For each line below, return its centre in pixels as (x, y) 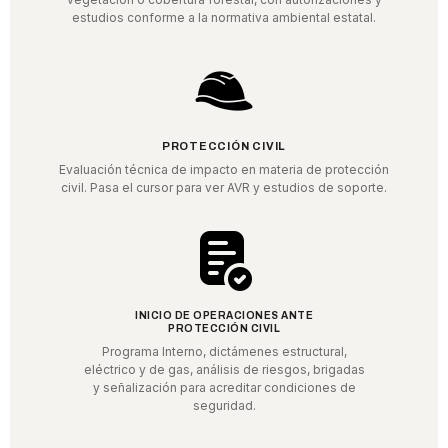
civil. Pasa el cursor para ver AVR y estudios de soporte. (224, 188)
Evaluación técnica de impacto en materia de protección (224, 170)
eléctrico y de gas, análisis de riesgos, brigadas (224, 370)
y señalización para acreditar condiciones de (224, 388)
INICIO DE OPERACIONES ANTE (224, 316)
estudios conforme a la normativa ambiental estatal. (224, 18)
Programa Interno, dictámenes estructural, (224, 352)
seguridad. (224, 406)
